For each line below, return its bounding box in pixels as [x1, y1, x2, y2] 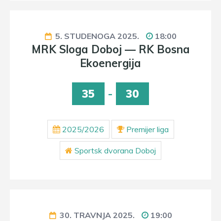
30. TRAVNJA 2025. [57, 210, 137, 220]
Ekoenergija [80, 56, 141, 70]
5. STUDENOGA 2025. [53, 31, 141, 41]
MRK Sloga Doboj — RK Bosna [31, 42, 190, 56]
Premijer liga [126, 124, 169, 134]
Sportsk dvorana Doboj [74, 146, 156, 155]
